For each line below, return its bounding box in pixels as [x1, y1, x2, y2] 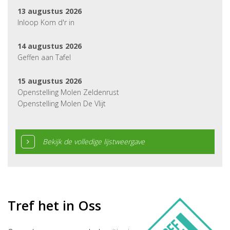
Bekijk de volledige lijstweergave [43, 137, 145, 146]
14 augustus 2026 [17, 41, 82, 51]
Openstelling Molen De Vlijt [17, 99, 106, 108]
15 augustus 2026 [17, 76, 82, 86]
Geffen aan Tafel [17, 52, 71, 62]
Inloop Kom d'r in [17, 17, 74, 27]
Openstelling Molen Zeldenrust [17, 87, 119, 97]
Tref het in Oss [8, 197, 101, 215]
